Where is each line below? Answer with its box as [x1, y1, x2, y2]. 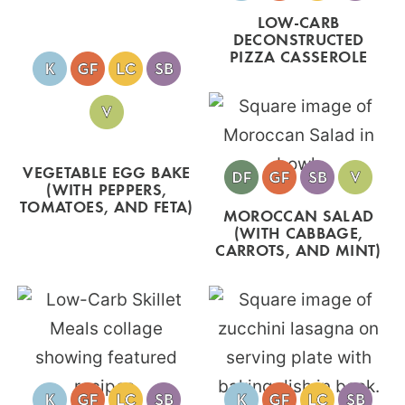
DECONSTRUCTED [232, 27, 364, 50]
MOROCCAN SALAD [222, 203, 374, 226]
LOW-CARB [257, 10, 340, 33]
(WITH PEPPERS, [46, 177, 167, 200]
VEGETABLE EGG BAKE [23, 160, 191, 183]
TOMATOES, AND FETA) [19, 194, 193, 217]
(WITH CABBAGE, [233, 221, 363, 243]
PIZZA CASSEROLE [229, 44, 368, 67]
